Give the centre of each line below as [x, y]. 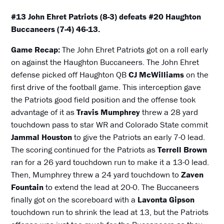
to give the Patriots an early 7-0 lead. [139, 137]
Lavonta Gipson [166, 200]
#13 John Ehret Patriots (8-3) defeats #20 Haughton [106, 17]
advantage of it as [44, 112]
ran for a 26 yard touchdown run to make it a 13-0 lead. [110, 162]
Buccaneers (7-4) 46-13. [56, 29]
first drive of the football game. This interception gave [106, 87]
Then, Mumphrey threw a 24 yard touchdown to [96, 175]
